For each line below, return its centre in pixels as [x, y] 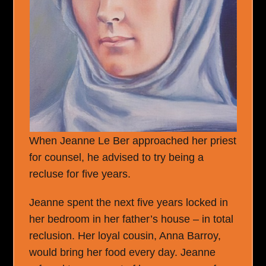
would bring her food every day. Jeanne [123, 252]
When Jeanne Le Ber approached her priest [133, 140]
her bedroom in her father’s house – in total [132, 219]
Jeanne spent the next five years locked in [129, 202]
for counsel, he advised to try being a [117, 157]
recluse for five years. [80, 174]
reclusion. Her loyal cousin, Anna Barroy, [125, 235]
